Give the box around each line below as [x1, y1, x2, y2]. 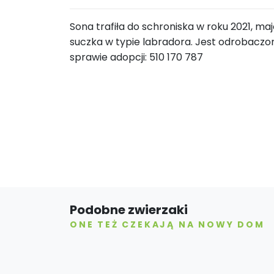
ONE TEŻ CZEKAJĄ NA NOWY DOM [70, 218, 265, 231]
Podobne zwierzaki [70, 201, 188, 218]
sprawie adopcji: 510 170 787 [70, 50, 203, 64]
